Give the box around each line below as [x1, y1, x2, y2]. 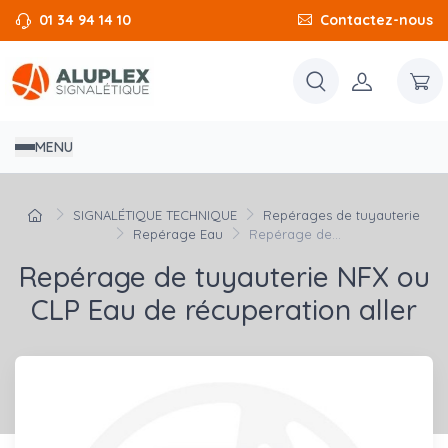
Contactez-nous [320, 11, 433, 29]
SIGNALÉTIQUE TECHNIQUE [73, 207, 238, 224]
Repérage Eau [133, 226, 223, 243]
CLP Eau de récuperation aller [31, 292, 417, 328]
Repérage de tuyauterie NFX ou [18, 259, 430, 295]
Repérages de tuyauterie [262, 207, 420, 224]
